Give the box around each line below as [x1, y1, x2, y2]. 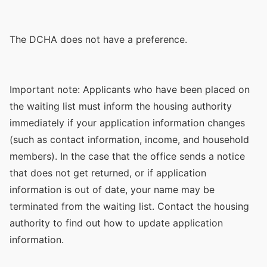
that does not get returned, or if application [10, 167, 206, 179]
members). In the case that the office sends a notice [10, 150, 245, 162]
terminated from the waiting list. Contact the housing [10, 200, 249, 212]
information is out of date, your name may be [10, 184, 215, 195]
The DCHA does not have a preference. [10, 33, 187, 45]
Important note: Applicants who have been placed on [10, 83, 250, 95]
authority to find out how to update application [10, 217, 223, 229]
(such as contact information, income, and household [10, 133, 249, 145]
